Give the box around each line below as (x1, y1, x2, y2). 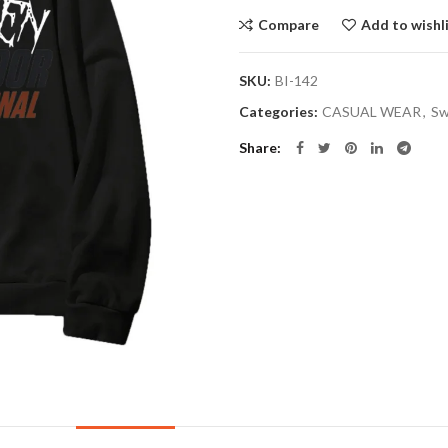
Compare (258, 16, 319, 33)
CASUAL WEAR (322, 103, 421, 120)
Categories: (239, 103, 321, 120)
